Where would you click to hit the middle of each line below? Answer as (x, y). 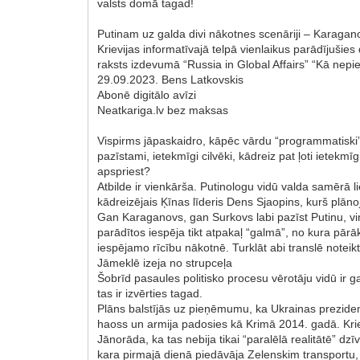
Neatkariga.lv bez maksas (163, 110)
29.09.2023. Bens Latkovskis (171, 79)
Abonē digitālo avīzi (147, 94)
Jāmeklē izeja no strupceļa (165, 262)
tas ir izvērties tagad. (150, 293)
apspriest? (124, 171)
